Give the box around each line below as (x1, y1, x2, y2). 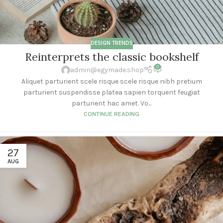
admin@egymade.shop (70, 65, 144, 74)
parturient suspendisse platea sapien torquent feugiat (23, 88, 200, 97)
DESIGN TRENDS (90, 40, 133, 47)
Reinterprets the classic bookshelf (24, 49, 199, 64)
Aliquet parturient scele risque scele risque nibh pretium (21, 77, 202, 86)
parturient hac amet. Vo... (72, 99, 151, 108)
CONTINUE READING (84, 110, 139, 118)
